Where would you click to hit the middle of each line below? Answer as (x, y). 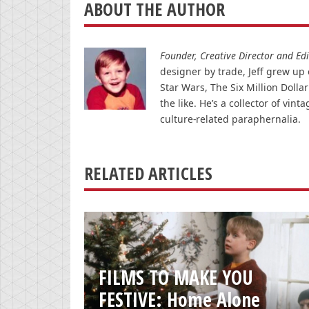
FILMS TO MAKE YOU (176, 278)
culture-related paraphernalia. (230, 119)
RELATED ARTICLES (148, 173)
